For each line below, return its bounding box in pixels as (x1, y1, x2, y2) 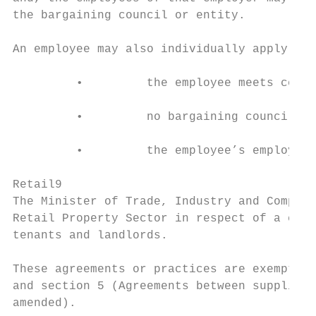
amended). (13, 297, 76, 310)
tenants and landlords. (13, 229, 168, 242)
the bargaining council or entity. (13, 9, 245, 22)
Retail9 (13, 178, 62, 191)
